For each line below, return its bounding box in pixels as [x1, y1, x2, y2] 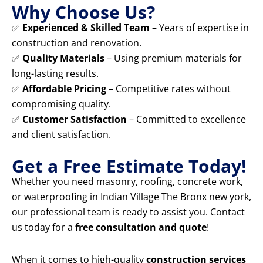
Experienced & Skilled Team [22, 21, 150, 35]
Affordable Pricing [22, 82, 106, 96]
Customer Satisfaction [22, 113, 127, 126]
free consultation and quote [75, 221, 207, 234]
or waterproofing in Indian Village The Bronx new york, [12, 190, 251, 204]
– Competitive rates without [106, 82, 231, 96]
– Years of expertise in [150, 21, 249, 35]
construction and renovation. [12, 36, 141, 50]
